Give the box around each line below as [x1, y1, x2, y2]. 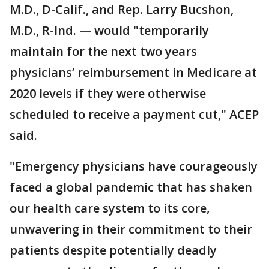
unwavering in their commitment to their [10, 220, 252, 237]
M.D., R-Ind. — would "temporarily [10, 22, 209, 38]
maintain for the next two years [10, 43, 197, 59]
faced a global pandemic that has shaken [10, 178, 252, 195]
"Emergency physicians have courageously [10, 157, 258, 174]
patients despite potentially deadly [10, 241, 217, 258]
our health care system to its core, [10, 199, 210, 216]
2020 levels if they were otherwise [10, 85, 206, 101]
